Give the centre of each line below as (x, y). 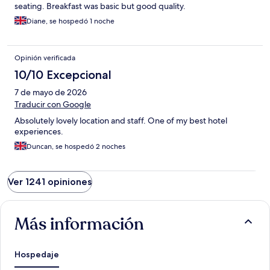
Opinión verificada (45, 58)
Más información (79, 224)
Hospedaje (37, 255)
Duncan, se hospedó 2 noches (76, 147)
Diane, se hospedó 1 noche (71, 21)
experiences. (39, 132)
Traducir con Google (53, 105)
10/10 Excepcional (63, 75)
